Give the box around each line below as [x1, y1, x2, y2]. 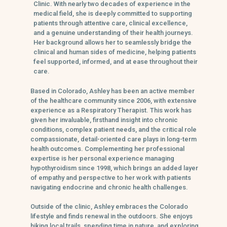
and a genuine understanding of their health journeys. [33, 28, 193, 36]
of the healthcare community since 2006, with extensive [30, 96, 197, 104]
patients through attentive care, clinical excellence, [33, 19, 187, 27]
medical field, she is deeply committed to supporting [33, 9, 192, 17]
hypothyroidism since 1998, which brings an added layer [30, 164, 198, 172]
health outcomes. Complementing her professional [30, 144, 184, 153]
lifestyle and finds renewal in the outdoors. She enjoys [30, 212, 193, 220]
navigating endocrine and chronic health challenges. [30, 183, 188, 191]
